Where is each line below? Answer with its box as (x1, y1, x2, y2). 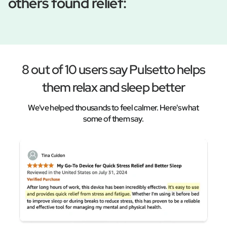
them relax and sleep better (42, 79, 185, 96)
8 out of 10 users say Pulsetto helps (22, 61, 205, 79)
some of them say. (83, 113, 144, 125)
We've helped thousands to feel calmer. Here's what (28, 102, 199, 113)
